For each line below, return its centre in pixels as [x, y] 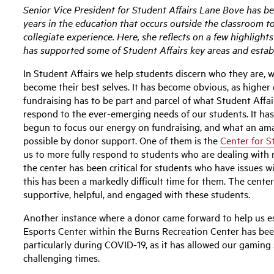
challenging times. [62, 257]
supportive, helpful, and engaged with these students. [137, 194]
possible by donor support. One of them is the [122, 140]
